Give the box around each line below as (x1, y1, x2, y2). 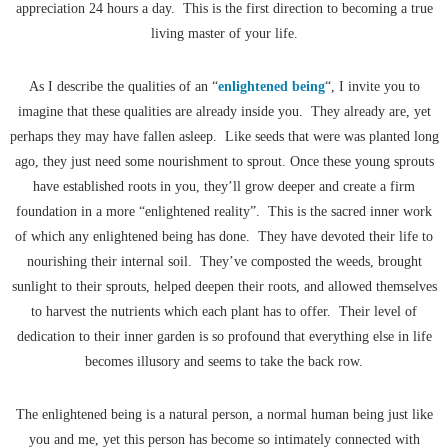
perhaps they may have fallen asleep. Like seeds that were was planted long (9, 129, 439, 145)
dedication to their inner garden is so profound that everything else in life (16, 329, 432, 345)
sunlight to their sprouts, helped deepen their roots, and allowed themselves (11, 279, 437, 295)
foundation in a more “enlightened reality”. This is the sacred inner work (16, 204, 432, 220)
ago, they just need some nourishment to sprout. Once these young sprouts (14, 154, 434, 170)
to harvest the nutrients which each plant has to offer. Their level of (31, 304, 417, 320)
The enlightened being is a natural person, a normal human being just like (15, 407, 433, 423)
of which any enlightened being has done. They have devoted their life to (15, 229, 433, 245)
